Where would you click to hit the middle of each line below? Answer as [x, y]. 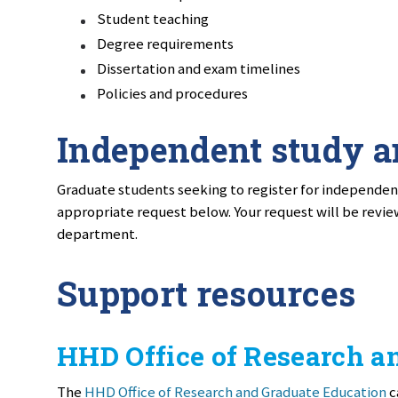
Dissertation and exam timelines [199, 68]
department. [97, 234]
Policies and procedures [172, 93]
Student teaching [153, 18]
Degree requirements [165, 43]
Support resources [207, 293]
